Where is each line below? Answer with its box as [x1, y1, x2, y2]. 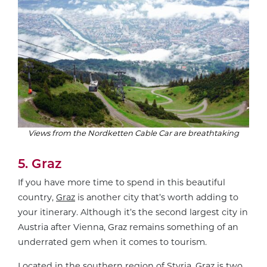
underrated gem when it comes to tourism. [18, 237, 207, 248]
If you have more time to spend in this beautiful [18, 177, 225, 188]
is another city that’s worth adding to [75, 192, 238, 203]
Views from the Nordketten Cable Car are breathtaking [28, 128, 239, 138]
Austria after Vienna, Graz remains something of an [18, 222, 238, 233]
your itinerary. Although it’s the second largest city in [18, 207, 248, 218]
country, [18, 192, 56, 203]
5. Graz [18, 156, 61, 172]
